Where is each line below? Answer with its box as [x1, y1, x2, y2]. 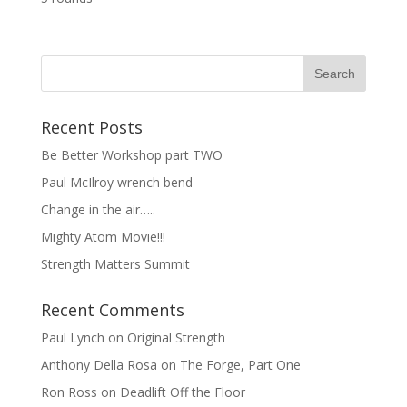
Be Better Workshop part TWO [40, 146, 223, 164]
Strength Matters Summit [40, 255, 190, 273]
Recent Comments [40, 299, 184, 321]
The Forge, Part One [179, 356, 301, 373]
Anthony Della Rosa [40, 356, 157, 373]
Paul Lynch [40, 329, 104, 346]
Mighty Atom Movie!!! [40, 228, 165, 245]
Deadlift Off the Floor [119, 383, 245, 401]
